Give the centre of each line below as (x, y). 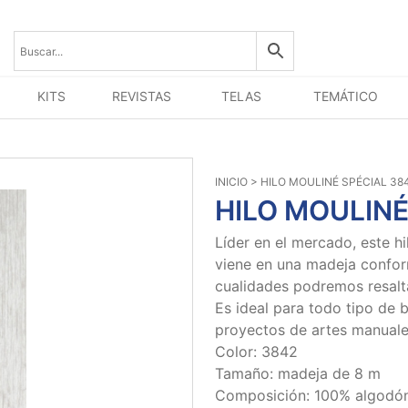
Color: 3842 (256, 351)
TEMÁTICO (345, 96)
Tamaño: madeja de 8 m (298, 373)
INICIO (231, 181)
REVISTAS (141, 96)
